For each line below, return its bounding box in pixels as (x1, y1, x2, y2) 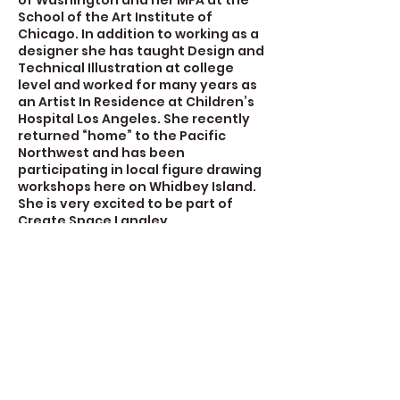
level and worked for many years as (18, 76, 257, 94)
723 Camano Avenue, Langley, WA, (18, 326, 249, 344)
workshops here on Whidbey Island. (18, 178, 256, 196)
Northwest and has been (18, 144, 185, 162)
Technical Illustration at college (18, 59, 234, 77)
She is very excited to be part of (18, 195, 233, 212)
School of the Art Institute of (18, 8, 212, 26)
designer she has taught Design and (18, 42, 264, 60)
